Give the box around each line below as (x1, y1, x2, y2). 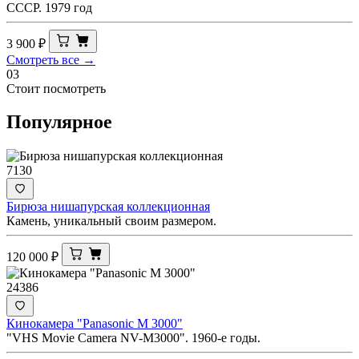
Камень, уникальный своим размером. (6, 214, 216, 228)
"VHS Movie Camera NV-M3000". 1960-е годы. (6, 331, 260, 345)
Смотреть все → (6, 52, 95, 67)
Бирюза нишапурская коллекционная (6, 200, 210, 214)
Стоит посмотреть (6, 81, 106, 95)
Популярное (6, 111, 112, 133)
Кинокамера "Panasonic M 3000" (6, 317, 183, 331)
